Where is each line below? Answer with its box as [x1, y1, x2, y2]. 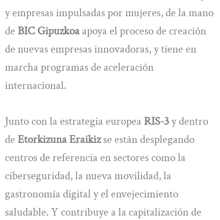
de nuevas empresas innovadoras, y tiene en [5, 41, 196, 56]
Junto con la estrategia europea [5, 114, 141, 129]
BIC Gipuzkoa [18, 23, 80, 38]
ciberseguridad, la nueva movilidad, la [5, 168, 171, 184]
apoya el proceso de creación [80, 23, 206, 38]
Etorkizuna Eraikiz [18, 132, 101, 147]
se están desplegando [101, 132, 194, 147]
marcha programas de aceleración [5, 59, 154, 75]
